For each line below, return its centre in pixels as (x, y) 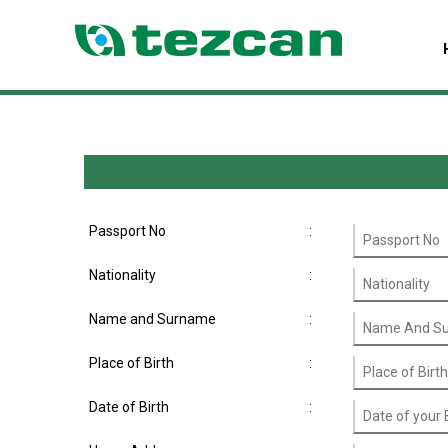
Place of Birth (131, 363)
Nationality (122, 275)
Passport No (127, 231)
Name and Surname (152, 319)
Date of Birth (129, 407)
